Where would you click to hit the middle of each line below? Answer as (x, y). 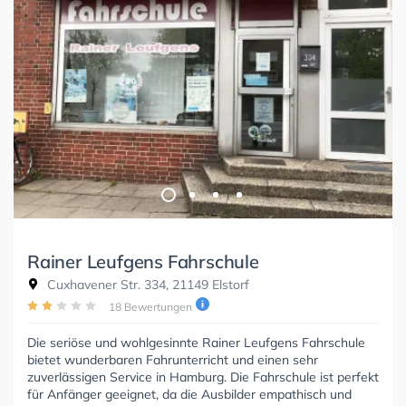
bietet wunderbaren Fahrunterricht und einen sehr (173, 359)
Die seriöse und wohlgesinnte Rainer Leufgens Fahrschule (196, 342)
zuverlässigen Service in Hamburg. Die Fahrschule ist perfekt (203, 377)
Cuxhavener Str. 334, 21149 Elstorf (146, 284)
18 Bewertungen (150, 306)
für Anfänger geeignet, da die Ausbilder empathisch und (189, 394)
